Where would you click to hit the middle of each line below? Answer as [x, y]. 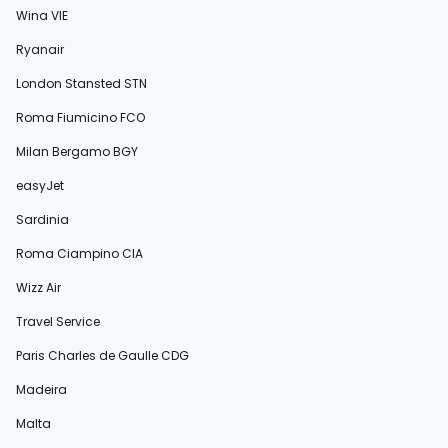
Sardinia [42, 219]
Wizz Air [38, 287]
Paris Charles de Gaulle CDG [102, 355]
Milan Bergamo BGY [77, 151]
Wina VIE [42, 15]
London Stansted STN [81, 83]
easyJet [40, 185]
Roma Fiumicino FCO [80, 117]
